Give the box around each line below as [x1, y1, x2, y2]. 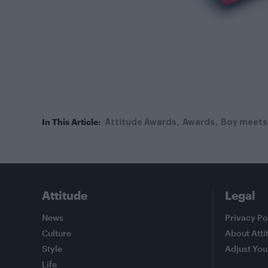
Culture [42, 228, 71, 239]
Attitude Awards [105, 118, 176, 127]
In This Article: [42, 117, 100, 127]
